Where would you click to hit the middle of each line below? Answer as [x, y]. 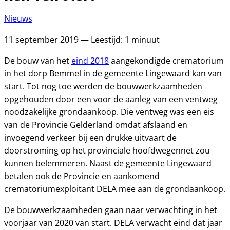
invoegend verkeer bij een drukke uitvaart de [90, 138]
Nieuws [18, 18]
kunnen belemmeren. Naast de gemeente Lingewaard [108, 163]
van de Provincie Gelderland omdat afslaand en [96, 125]
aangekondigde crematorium [166, 61]
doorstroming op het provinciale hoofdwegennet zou [107, 150]
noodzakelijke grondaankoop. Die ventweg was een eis [109, 112]
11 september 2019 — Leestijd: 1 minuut [82, 40]
